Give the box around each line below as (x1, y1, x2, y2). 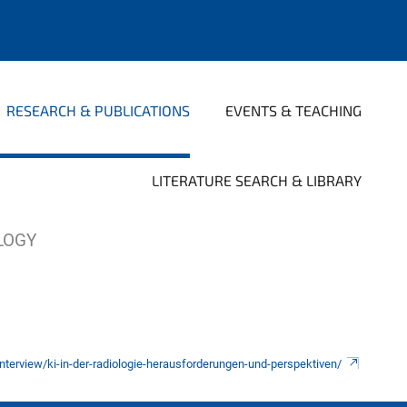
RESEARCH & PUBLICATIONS (6, 102, 190, 119)
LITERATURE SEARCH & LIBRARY (152, 172, 362, 189)
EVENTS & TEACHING (225, 102, 362, 119)
